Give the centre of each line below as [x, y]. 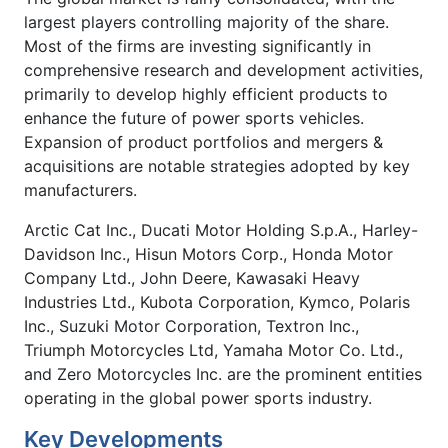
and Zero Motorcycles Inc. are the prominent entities [223, 374]
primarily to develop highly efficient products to [206, 94]
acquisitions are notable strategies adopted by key [217, 166]
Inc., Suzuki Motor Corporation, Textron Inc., [191, 326]
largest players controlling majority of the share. [206, 22]
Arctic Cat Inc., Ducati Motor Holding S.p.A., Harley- [221, 230]
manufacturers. [80, 190]
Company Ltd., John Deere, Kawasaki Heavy [192, 278]
